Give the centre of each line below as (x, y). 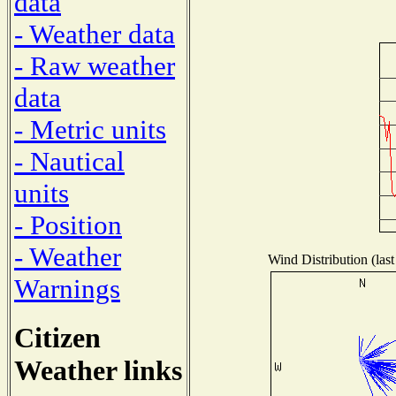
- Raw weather (95, 65)
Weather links (98, 370)
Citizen (57, 337)
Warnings (67, 288)
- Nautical (69, 161)
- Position (68, 225)
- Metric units (90, 129)
